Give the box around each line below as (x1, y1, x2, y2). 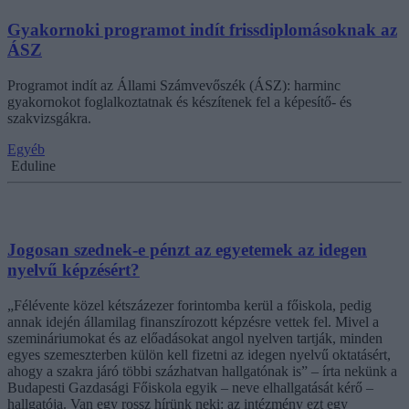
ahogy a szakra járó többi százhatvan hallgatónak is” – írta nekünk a (7, 362, 397, 379)
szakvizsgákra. (7, 110, 91, 126)
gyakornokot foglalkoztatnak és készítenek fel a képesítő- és (7, 93, 351, 110)
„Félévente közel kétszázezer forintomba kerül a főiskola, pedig (7, 297, 372, 313)
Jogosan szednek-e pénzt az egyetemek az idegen (7, 240, 367, 260)
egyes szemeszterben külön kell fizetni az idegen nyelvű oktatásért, (7, 346, 391, 362)
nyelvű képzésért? (7, 260, 140, 280)
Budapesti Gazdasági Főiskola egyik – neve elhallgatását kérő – (7, 379, 373, 395)
